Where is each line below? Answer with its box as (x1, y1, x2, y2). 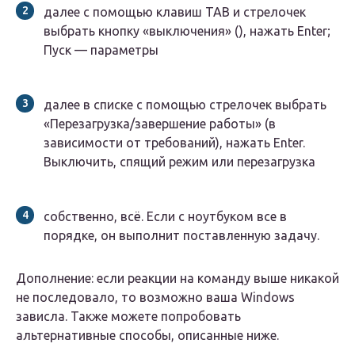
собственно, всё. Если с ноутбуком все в (44, 209, 287, 224)
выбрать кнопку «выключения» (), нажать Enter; (44, 24, 330, 39)
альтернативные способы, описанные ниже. (16, 328, 279, 343)
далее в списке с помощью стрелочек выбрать (44, 97, 326, 113)
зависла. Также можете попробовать (16, 309, 241, 324)
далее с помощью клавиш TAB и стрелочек (44, 5, 306, 20)
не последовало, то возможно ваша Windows (16, 290, 295, 305)
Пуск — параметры (44, 43, 158, 58)
